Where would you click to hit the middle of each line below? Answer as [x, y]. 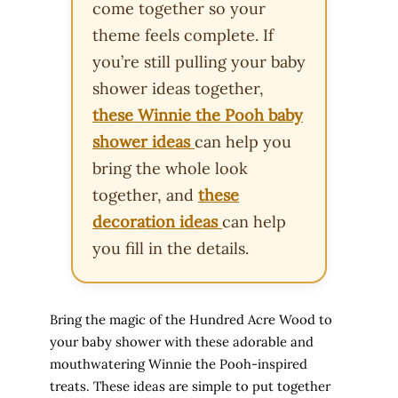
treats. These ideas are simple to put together [190, 386]
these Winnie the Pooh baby [198, 115]
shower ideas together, [178, 89]
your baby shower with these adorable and [182, 342]
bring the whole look [170, 169]
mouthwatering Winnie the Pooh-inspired [179, 364]
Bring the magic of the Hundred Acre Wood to [191, 320]
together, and [145, 195]
